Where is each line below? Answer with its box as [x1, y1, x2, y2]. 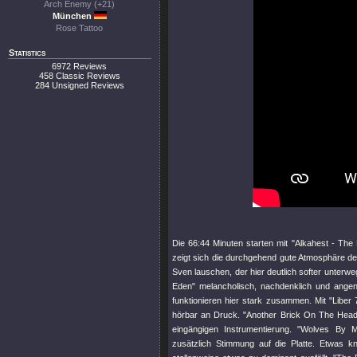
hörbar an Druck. [172, 310, 244, 320]
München [52, 11, 94, 21]
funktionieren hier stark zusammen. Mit [172, 296, 329, 305]
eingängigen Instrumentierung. [172, 324, 298, 334]
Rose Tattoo [56, 23, 104, 33]
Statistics [9, 48, 45, 57]
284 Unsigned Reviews [35, 80, 124, 90]
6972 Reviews [52, 61, 108, 71]
